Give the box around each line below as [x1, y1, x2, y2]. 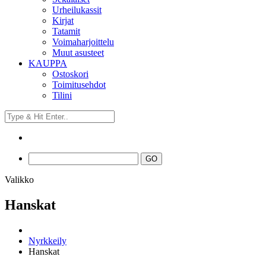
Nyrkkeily [28, 235, 66, 246]
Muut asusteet [52, 47, 104, 58]
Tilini [52, 90, 72, 100]
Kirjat [52, 15, 74, 26]
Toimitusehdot [52, 80, 106, 90]
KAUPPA [28, 58, 67, 68]
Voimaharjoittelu [52, 37, 114, 47]
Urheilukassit [52, 5, 102, 15]
